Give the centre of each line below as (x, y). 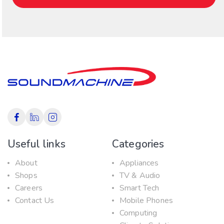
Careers (29, 188)
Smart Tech (139, 188)
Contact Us (35, 200)
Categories (138, 144)
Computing (138, 213)
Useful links (36, 144)
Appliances (139, 163)
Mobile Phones (146, 200)
